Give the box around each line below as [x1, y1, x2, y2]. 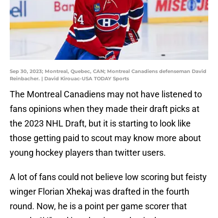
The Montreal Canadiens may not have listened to [10, 89, 202, 100]
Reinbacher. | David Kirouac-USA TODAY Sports [10, 75, 129, 82]
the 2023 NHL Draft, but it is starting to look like [10, 118, 191, 129]
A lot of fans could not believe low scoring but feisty [10, 172, 207, 182]
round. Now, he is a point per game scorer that [10, 201, 187, 212]
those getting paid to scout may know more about [10, 133, 201, 144]
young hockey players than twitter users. [10, 147, 166, 158]
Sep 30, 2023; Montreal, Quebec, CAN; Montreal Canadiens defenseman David [10, 68, 206, 75]
